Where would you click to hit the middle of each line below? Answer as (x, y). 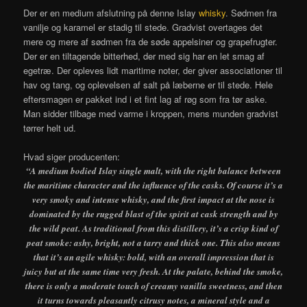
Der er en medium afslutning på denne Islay (111, 12)
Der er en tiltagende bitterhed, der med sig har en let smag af (144, 56)
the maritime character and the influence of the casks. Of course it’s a (153, 185)
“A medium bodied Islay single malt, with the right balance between (153, 170)
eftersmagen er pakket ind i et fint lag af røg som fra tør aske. (146, 99)
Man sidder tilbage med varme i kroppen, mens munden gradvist (151, 113)
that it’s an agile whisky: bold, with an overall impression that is (153, 257)
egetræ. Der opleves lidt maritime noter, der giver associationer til (153, 70)
